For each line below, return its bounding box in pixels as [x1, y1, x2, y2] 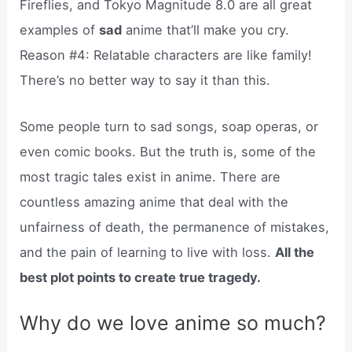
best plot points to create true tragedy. [20, 269, 262, 285]
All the [275, 244, 315, 260]
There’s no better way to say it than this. [20, 72, 271, 89]
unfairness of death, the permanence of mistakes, [20, 218, 330, 235]
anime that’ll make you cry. [122, 22, 290, 38]
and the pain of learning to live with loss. [20, 244, 276, 260]
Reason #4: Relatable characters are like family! [20, 47, 313, 64]
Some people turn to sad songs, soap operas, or [20, 118, 319, 134]
